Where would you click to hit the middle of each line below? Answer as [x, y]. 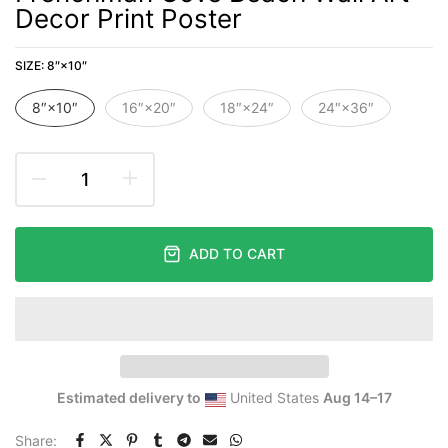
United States [274, 397]
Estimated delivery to [128, 397]
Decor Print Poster [128, 18]
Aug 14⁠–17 [357, 397]
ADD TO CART [237, 254]
